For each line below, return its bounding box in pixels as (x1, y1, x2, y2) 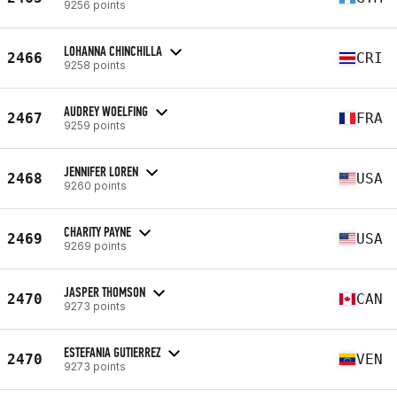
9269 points (64, 238, 127, 253)
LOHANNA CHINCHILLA (64, 42, 162, 59)
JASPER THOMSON (64, 283, 145, 300)
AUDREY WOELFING (64, 102, 148, 120)
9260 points (64, 178, 127, 192)
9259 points (64, 118, 126, 132)
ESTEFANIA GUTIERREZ (64, 343, 160, 361)
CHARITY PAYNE (64, 222, 131, 240)
